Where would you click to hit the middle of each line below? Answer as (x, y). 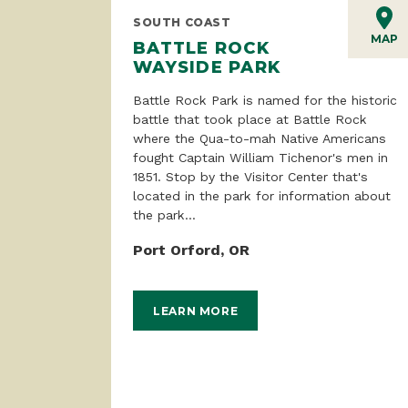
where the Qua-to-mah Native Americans (260, 138)
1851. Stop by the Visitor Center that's (250, 176)
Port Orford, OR (191, 250)
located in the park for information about (262, 195)
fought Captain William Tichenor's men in (260, 157)
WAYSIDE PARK (207, 66)
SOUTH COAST (182, 22)
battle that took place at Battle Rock (250, 119)
